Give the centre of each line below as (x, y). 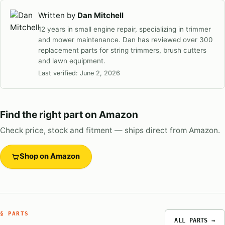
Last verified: (59, 73)
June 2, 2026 (100, 73)
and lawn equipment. (72, 61)
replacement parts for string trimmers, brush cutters (123, 50)
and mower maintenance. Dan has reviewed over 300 (126, 39)
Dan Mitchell (101, 15)
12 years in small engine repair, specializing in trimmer (125, 29)
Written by (58, 15)
